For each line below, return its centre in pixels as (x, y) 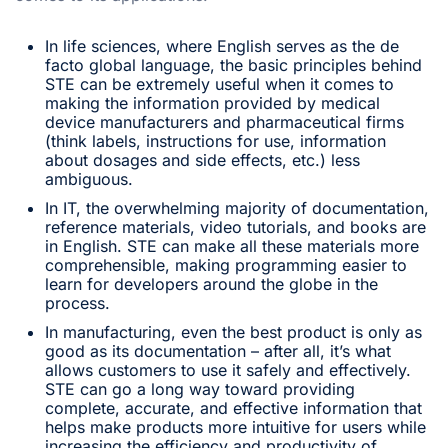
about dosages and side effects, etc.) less (202, 159)
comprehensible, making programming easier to (226, 264)
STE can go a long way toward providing (200, 388)
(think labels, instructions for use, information (215, 140)
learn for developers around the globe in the (211, 283)
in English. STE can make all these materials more (232, 245)
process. (77, 302)
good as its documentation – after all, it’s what (218, 350)
